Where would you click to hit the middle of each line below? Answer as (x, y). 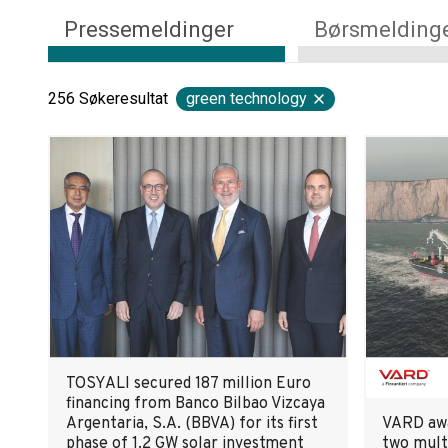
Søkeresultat (123, 98)
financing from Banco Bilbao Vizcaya (195, 404)
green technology (246, 98)
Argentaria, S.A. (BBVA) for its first (192, 424)
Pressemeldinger (149, 29)
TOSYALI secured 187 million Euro (188, 384)
